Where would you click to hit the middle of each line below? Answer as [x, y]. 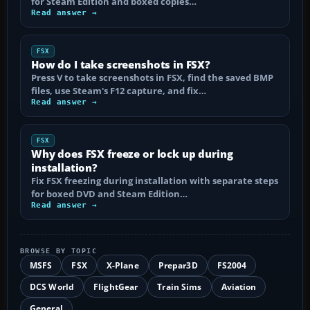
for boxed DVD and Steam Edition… [109, 194]
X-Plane [122, 266]
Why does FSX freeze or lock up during [132, 154]
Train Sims [180, 287]
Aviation [239, 287]
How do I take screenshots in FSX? [121, 65]
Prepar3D [178, 266]
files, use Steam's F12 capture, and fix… [119, 91]
